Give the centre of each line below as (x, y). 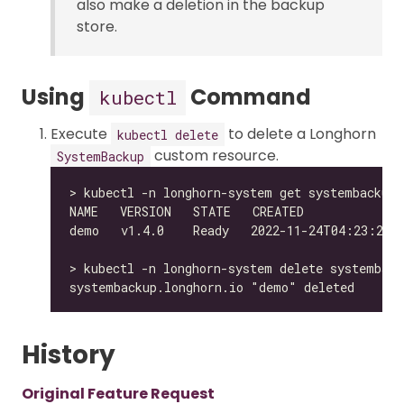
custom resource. (215, 156)
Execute (81, 134)
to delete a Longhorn (300, 134)
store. (97, 27)
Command (248, 97)
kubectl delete (168, 134)
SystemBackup (101, 156)
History (69, 355)
